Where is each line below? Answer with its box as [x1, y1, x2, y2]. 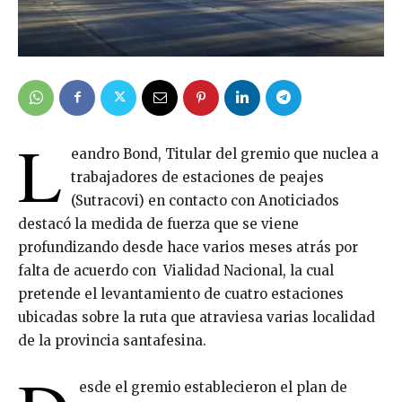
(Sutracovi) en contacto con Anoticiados [71, 191, 339, 209]
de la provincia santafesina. [18, 331, 206, 349]
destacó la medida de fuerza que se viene [18, 214, 299, 232]
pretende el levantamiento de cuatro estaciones [18, 284, 344, 302]
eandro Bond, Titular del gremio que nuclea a [71, 144, 379, 162]
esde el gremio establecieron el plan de [79, 378, 347, 396]
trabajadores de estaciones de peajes [71, 168, 324, 186]
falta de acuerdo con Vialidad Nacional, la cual [18, 261, 334, 279]
